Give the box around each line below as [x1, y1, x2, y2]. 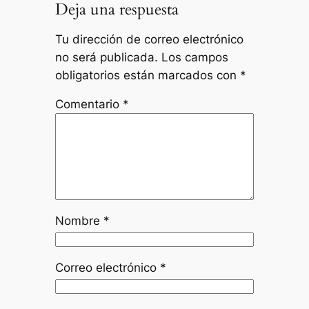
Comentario [54, 97, 123, 112]
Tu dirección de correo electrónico [54, 32, 243, 46]
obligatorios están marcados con [54, 68, 240, 82]
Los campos [161, 50, 228, 64]
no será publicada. [54, 50, 158, 64]
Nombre [54, 214, 103, 228]
